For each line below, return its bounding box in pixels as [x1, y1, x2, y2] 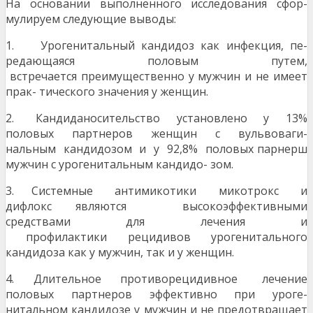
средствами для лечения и [6, 214, 307, 230]
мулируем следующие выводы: [6, 11, 176, 27]
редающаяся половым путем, [6, 53, 307, 69]
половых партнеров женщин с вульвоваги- [6, 126, 307, 142]
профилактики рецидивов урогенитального [6, 229, 307, 245]
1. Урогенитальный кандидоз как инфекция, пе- [6, 38, 307, 54]
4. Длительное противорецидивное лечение [6, 271, 307, 287]
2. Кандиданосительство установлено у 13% [6, 110, 307, 126]
